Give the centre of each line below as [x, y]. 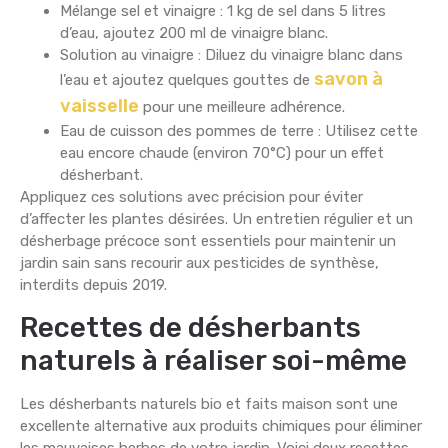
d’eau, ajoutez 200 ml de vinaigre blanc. [194, 33]
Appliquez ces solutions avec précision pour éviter [191, 197]
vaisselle [99, 106]
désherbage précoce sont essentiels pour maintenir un [208, 241]
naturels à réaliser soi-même [213, 360]
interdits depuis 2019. [93, 285]
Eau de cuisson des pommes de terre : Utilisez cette [239, 131]
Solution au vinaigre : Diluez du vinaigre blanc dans [231, 55]
